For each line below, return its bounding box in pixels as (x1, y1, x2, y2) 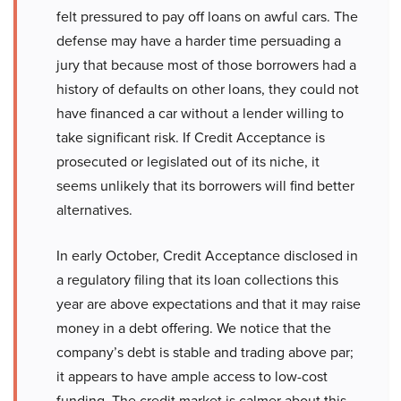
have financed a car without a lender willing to (56, 103, 344, 124)
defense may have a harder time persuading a (56, 30, 341, 52)
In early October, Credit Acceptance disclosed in (56, 245, 358, 267)
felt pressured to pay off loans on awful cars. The (56, 6, 358, 28)
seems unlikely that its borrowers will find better (56, 175, 354, 197)
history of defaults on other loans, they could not (56, 79, 359, 100)
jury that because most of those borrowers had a (56, 55, 356, 76)
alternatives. (56, 200, 132, 221)
